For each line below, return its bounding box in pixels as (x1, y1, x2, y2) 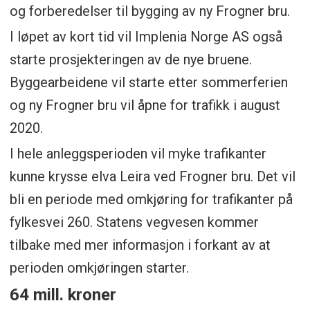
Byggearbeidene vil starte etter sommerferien (9, 73, 288, 91)
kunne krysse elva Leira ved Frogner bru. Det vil (9, 167, 295, 185)
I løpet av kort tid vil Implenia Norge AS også (9, 28, 282, 45)
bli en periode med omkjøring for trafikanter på (9, 190, 293, 208)
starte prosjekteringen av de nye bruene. (9, 51, 252, 68)
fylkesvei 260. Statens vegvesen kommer (9, 213, 259, 230)
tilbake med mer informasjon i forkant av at (9, 236, 271, 253)
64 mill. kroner (9, 285, 116, 305)
